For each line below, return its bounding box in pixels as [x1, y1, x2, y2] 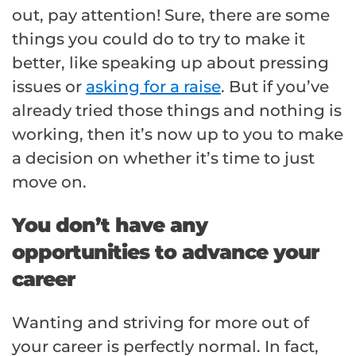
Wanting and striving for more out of [12, 313, 309, 333]
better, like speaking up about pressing [12, 53, 329, 73]
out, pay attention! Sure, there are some [12, 6, 330, 25]
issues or [12, 77, 86, 97]
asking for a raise [86, 77, 221, 97]
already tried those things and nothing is [12, 101, 342, 121]
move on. [12, 172, 87, 192]
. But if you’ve [221, 77, 329, 97]
